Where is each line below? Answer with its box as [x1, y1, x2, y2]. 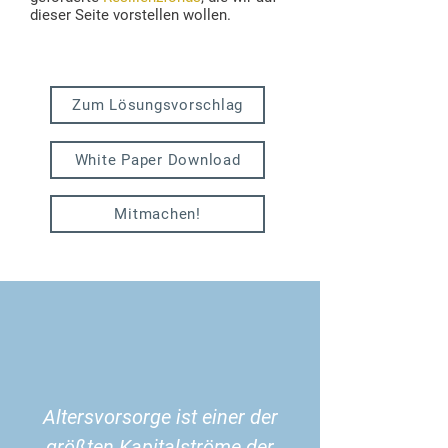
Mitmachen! [114, 205, 201, 223]
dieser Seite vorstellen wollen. [30, 6, 235, 24]
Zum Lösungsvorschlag [72, 96, 243, 114]
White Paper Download [74, 151, 241, 169]
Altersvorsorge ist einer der [42, 405, 278, 429]
